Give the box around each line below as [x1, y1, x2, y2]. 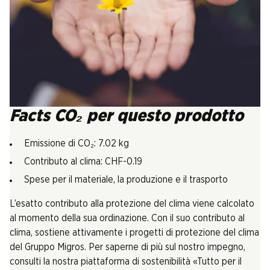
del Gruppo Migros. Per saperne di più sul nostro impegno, [10, 242, 245, 252]
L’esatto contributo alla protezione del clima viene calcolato [10, 198, 254, 209]
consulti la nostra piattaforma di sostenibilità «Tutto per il [10, 256, 242, 266]
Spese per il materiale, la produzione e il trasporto [24, 174, 228, 184]
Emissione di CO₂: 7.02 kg [24, 138, 129, 148]
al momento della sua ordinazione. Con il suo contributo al [10, 213, 245, 223]
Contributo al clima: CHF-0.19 [24, 156, 142, 166]
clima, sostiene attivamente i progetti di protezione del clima [10, 227, 259, 237]
